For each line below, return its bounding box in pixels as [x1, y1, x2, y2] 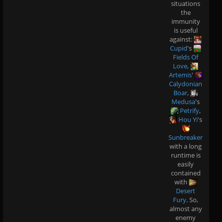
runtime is [170, 150, 201, 160]
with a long [169, 141, 202, 151]
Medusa [171, 97, 195, 106]
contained [170, 168, 201, 177]
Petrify [178, 106, 199, 115]
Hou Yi [177, 114, 198, 124]
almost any [169, 204, 202, 213]
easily [177, 159, 194, 168]
